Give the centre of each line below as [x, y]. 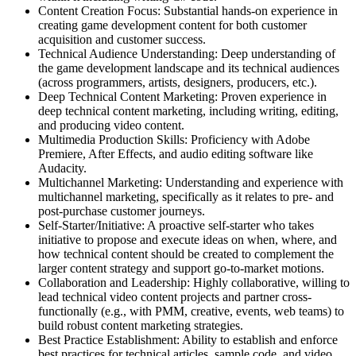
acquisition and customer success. [122, 39]
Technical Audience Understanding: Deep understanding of [187, 53]
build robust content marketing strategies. [141, 325]
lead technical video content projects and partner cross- [175, 296]
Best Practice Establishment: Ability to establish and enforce [188, 339]
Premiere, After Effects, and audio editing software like [176, 153]
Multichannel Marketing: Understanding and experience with [191, 182]
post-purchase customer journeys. [122, 211]
